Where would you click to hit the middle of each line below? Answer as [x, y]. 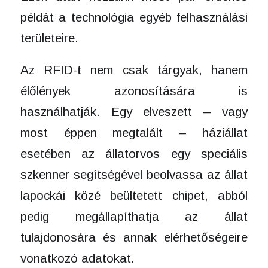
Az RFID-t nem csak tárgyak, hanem [134, 69]
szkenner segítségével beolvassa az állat [134, 174]
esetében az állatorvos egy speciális [134, 153]
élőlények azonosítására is [134, 90]
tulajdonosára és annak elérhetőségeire [134, 237]
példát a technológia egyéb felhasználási [134, 17]
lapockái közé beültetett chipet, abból [134, 195]
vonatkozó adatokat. [77, 258]
